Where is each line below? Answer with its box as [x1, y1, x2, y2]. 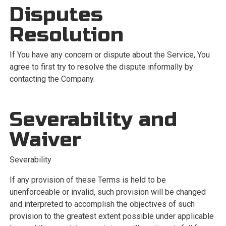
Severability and [9, 107, 177, 132]
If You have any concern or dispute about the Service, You [9, 50, 210, 60]
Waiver [9, 128, 81, 152]
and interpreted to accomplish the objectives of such [9, 199, 195, 209]
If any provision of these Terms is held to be [9, 175, 166, 185]
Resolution [9, 23, 124, 47]
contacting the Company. [9, 74, 95, 84]
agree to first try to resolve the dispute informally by [9, 62, 193, 72]
